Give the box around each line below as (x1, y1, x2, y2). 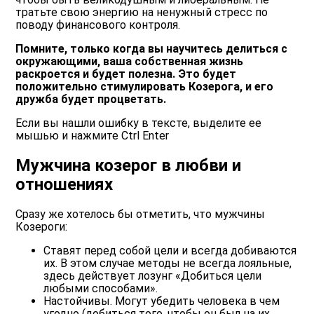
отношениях (15, 175, 114, 195)
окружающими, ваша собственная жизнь (15, 55, 244, 69)
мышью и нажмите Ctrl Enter (15, 129, 170, 143)
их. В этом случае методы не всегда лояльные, (43, 257, 292, 271)
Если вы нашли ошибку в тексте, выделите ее (15, 116, 262, 130)
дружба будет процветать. (15, 93, 167, 107)
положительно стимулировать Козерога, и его (15, 80, 274, 94)
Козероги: (15, 220, 68, 234)
